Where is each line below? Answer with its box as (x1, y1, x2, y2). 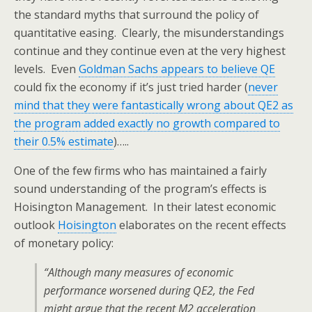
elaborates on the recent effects (116, 217, 286, 233)
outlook (14, 217, 58, 233)
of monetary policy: (14, 235, 114, 251)
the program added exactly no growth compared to (14, 116, 280, 131)
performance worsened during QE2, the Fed (44, 283, 254, 298)
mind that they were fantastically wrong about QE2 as (14, 97, 293, 113)
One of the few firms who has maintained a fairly (14, 163, 267, 178)
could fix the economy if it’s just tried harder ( (14, 79, 248, 95)
